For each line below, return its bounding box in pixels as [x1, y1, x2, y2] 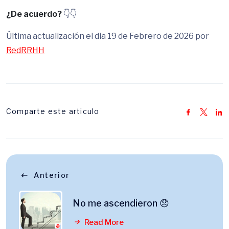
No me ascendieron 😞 [73, 198, 169, 209]
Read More [83, 218, 124, 227]
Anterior [34, 171, 70, 179]
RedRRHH [6, 45, 44, 55]
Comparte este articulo [6, 107, 100, 116]
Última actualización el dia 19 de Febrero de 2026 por [6, 31, 209, 41]
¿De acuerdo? [6, 9, 62, 19]
